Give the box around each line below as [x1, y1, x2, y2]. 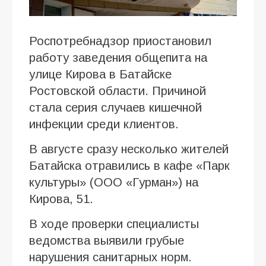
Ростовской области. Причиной [29, 84, 206, 97]
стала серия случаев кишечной [29, 100, 202, 114]
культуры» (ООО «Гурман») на [29, 175, 198, 189]
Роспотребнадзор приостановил [29, 34, 211, 47]
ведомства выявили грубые [29, 233, 184, 247]
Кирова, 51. [29, 192, 93, 205]
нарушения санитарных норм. [29, 250, 192, 264]
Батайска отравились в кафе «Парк [29, 159, 230, 172]
